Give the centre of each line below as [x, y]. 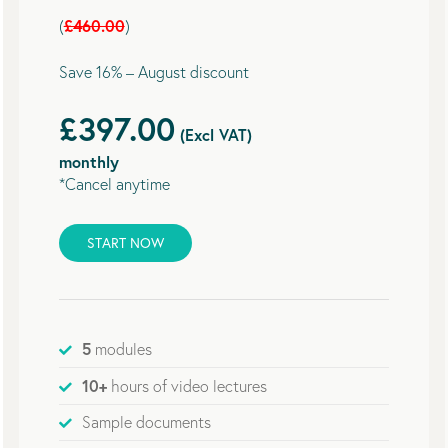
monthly [88, 161]
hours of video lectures [186, 385]
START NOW [125, 242]
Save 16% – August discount [153, 71]
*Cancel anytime [114, 183]
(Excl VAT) [213, 134]
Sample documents [146, 421]
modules [121, 348]
